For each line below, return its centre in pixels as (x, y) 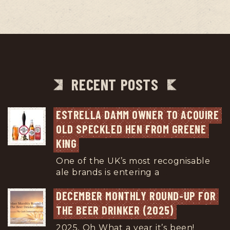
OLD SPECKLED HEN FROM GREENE (131, 129)
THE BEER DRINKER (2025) (115, 210)
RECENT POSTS (115, 84)
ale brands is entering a (109, 172)
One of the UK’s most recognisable (133, 161)
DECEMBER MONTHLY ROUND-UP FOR (136, 196)
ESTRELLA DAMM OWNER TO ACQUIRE (138, 114)
